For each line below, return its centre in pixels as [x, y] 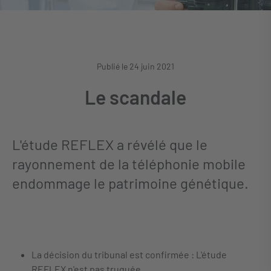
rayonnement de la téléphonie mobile [129, 164]
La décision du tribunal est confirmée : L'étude [129, 254]
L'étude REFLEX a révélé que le [110, 144]
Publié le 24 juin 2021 [135, 66]
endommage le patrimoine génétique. [130, 183]
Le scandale [135, 97]
